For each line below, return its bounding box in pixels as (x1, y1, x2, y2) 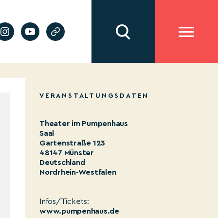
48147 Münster (39, 149, 94, 157)
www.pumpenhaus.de (39, 207, 119, 215)
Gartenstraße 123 (39, 139, 106, 147)
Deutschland (39, 159, 85, 166)
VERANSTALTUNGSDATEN (39, 92, 149, 99)
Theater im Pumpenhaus (39, 120, 128, 127)
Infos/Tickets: (39, 198, 89, 205)
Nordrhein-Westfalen (39, 168, 116, 176)
